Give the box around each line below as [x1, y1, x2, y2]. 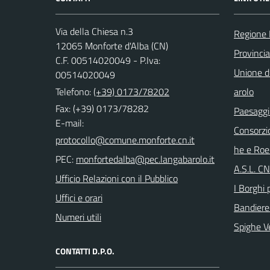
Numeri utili [55, 210, 101, 224]
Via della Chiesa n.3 [55, 24, 133, 39]
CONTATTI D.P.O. [55, 245, 115, 257]
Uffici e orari [55, 190, 102, 205]
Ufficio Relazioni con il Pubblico [55, 171, 178, 186]
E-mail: [55, 116, 84, 130]
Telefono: [55, 84, 93, 99]
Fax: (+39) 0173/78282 [55, 101, 149, 116]
